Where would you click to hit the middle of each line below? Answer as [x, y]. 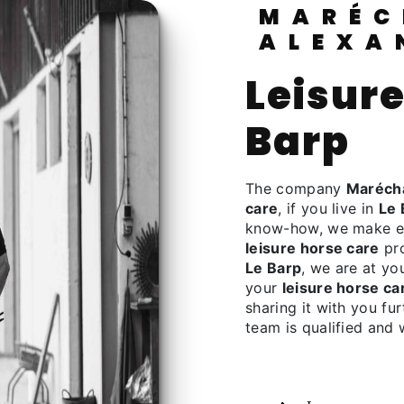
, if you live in [328, 208]
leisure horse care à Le [256, 96]
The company [300, 188]
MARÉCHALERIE [275, 17]
